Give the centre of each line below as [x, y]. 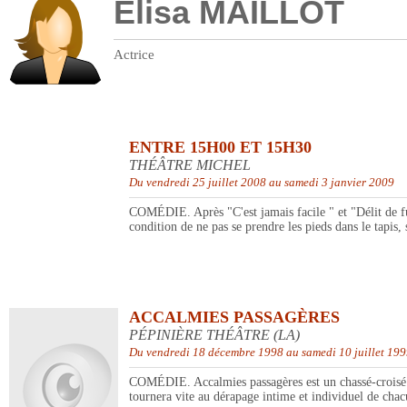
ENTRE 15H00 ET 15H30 [220, 148]
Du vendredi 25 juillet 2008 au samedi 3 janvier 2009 [262, 183]
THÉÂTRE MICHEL [190, 165]
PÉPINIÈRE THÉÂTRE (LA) [214, 335]
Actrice [134, 55]
